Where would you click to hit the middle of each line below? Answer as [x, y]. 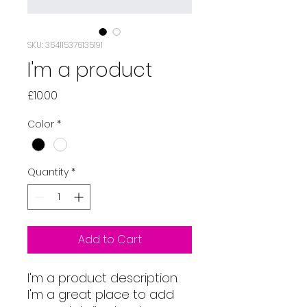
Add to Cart [110, 239]
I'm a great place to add [101, 294]
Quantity [48, 172]
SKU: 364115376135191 [65, 45]
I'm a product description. [103, 278]
